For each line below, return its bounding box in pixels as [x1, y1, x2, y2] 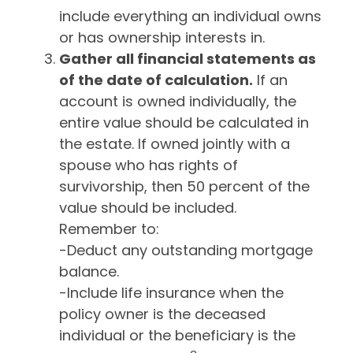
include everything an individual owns [59, 6, 321, 26]
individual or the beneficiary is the [59, 325, 295, 345]
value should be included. [59, 198, 236, 217]
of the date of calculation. [59, 70, 253, 90]
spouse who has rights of [59, 155, 238, 175]
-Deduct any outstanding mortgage [59, 240, 313, 260]
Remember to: [59, 219, 159, 239]
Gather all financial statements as [59, 49, 316, 69]
